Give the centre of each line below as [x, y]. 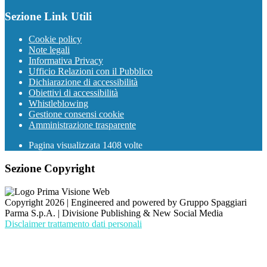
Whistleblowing [58, 104]
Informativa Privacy [66, 61]
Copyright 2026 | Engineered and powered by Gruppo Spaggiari [126, 202]
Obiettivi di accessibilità [73, 93]
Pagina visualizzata [66, 145]
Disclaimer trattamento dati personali [73, 223]
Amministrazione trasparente [82, 125]
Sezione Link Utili [48, 16]
